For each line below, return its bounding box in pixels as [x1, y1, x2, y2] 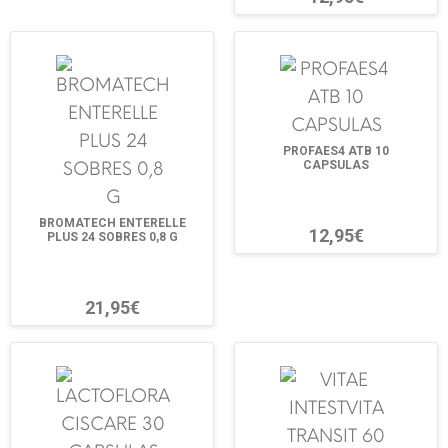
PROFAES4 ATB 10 [283, 144, 389, 158]
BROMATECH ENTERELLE [38, 216, 186, 230]
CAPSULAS [303, 158, 369, 172]
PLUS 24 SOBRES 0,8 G [46, 230, 178, 244]
